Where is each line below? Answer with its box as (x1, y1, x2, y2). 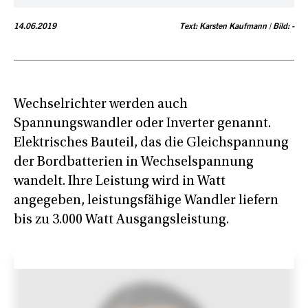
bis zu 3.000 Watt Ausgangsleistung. (14, 212, 229, 227)
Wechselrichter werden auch (14, 97, 188, 111)
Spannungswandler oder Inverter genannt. (14, 116, 271, 131)
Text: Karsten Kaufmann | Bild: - (179, 22, 294, 31)
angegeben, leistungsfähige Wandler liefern (14, 193, 278, 208)
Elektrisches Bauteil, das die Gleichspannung (14, 135, 289, 150)
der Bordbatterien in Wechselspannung (14, 155, 254, 169)
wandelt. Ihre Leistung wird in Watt (14, 174, 225, 188)
